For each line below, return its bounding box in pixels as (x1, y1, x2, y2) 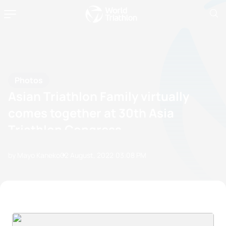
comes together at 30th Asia (8, 104, 174, 121)
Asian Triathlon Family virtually (8, 88, 189, 104)
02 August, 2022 (60, 150, 114, 160)
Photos (15, 75, 43, 86)
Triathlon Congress (8, 121, 122, 138)
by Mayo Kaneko (8, 150, 60, 160)
